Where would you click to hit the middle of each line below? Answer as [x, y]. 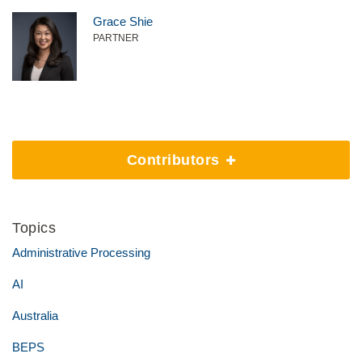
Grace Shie [123, 21]
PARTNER [116, 38]
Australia [35, 316]
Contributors [175, 160]
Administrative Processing [81, 253]
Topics [34, 228]
